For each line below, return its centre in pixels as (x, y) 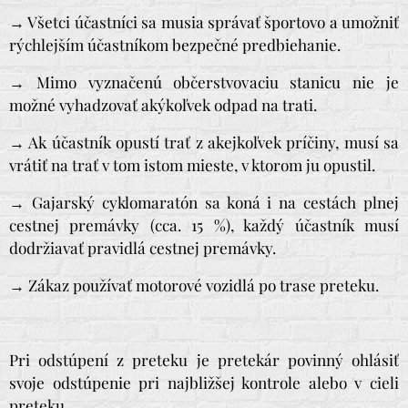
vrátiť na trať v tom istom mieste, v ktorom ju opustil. (192, 164)
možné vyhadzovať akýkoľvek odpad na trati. (163, 104)
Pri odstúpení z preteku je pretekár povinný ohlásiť (204, 359)
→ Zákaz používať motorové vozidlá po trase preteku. (194, 285)
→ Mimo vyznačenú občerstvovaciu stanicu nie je (204, 82)
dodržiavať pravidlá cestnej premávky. (143, 247)
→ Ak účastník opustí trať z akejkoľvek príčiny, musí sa (204, 142)
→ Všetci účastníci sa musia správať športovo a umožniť (204, 21)
